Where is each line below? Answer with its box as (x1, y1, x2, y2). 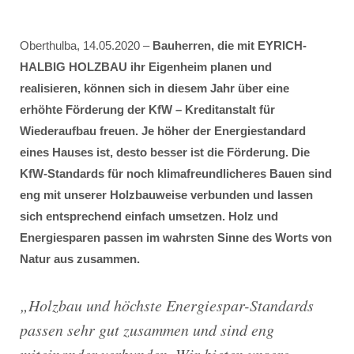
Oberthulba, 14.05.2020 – (20, 39, 153, 52)
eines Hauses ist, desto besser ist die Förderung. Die (20, 145, 310, 159)
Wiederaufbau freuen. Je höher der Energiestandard (20, 124, 306, 137)
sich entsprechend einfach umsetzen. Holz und (20, 209, 278, 223)
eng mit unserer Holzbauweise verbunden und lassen (20, 188, 313, 201)
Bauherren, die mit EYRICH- (153, 39, 307, 52)
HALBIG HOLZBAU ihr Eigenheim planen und (20, 60, 272, 73)
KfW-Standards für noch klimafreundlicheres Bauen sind (20, 167, 332, 180)
